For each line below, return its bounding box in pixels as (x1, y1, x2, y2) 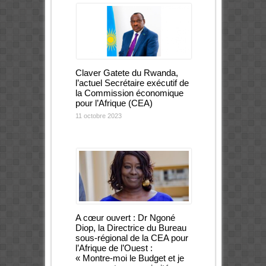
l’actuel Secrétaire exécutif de (75, 77, 189, 88)
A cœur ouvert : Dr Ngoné (75, 212, 175, 223)
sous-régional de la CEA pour (75, 232, 188, 243)
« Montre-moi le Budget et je (75, 252, 184, 263)
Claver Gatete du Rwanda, (75, 67, 178, 78)
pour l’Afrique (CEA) (75, 97, 153, 108)
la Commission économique (75, 87, 183, 98)
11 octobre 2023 (75, 112, 122, 119)
